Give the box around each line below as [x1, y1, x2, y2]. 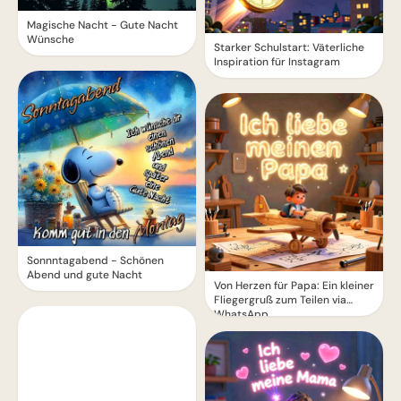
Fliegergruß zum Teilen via [214, 293, 346, 308]
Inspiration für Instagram [214, 55, 340, 70]
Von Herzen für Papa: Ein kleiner [214, 278, 374, 294]
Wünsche [27, 32, 74, 47]
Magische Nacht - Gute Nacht [27, 18, 178, 33]
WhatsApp [214, 307, 269, 322]
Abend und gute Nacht [27, 267, 142, 282]
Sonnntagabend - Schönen [27, 252, 164, 268]
